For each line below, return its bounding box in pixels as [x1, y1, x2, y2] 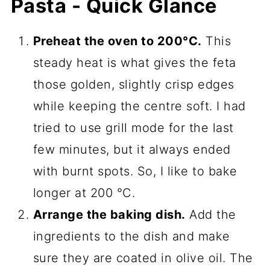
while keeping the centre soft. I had [33, 98, 246, 113]
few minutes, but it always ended [33, 142, 231, 157]
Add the [185, 207, 236, 222]
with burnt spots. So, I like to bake [33, 163, 237, 178]
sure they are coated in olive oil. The [33, 250, 253, 265]
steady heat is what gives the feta [33, 55, 236, 70]
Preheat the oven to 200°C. [33, 33, 202, 48]
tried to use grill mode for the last [33, 120, 234, 135]
